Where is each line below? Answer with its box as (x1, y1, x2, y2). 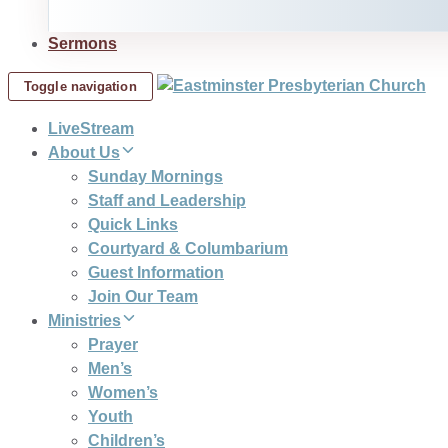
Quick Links (88, 216, 178, 233)
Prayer (88, 336, 138, 353)
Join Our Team (88, 288, 198, 305)
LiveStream (48, 120, 134, 137)
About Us (48, 144, 120, 161)
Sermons (48, 35, 117, 52)
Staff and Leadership (88, 192, 246, 209)
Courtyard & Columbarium (88, 240, 288, 257)
